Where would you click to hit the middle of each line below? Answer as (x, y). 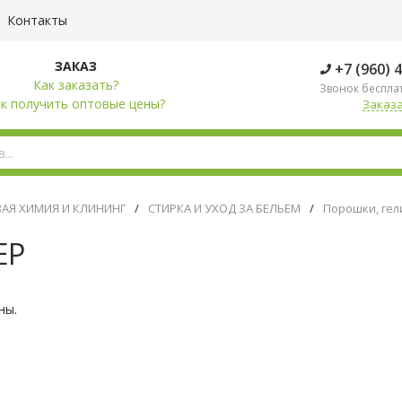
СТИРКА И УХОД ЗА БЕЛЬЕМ (224, 208)
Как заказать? (75, 85)
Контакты (37, 20)
